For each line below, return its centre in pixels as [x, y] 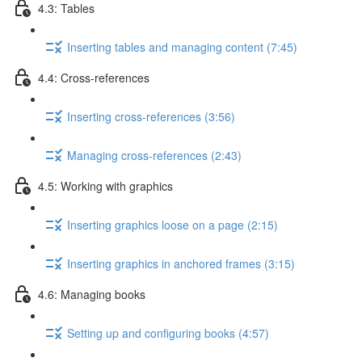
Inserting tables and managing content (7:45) [182, 46]
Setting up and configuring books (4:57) [168, 333]
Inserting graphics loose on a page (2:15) [173, 224]
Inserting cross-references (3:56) [151, 116]
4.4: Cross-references [94, 77]
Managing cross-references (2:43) [154, 155]
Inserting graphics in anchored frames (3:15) [181, 263]
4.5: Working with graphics [105, 185]
